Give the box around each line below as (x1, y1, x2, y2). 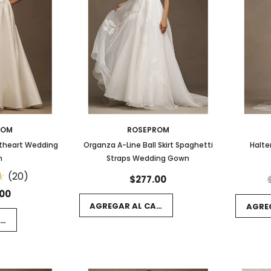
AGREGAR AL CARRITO (90, 200, 182, 212)
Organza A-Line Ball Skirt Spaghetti (83, 139, 213, 150)
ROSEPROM (126, 124, 169, 135)
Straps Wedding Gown (106, 152, 190, 163)
